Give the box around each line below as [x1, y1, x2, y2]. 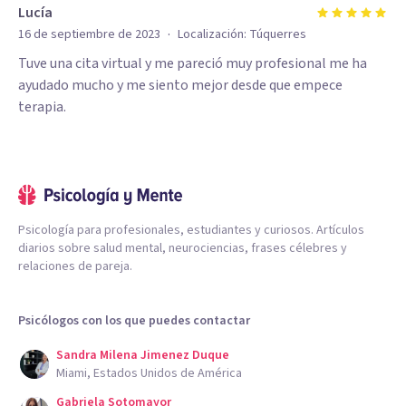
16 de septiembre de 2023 [18, 25, 160, 43]
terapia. [18, 97, 66, 117]
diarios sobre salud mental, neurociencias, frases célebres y [18, 239, 347, 257]
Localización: [178, 25, 249, 43]
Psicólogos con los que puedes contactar [18, 312, 250, 330]
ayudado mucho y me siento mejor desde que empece [18, 75, 343, 95]
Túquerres [249, 25, 306, 43]
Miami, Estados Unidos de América [56, 364, 242, 382]
